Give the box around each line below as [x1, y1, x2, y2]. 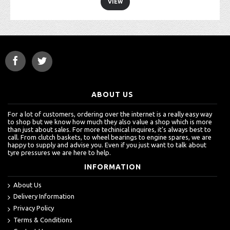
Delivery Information [13, 193, 74, 200]
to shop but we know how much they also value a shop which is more [8, 118, 212, 125]
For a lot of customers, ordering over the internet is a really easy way [8, 110, 212, 118]
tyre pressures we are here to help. [8, 148, 111, 156]
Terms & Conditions [13, 216, 72, 223]
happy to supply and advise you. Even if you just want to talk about [8, 141, 206, 148]
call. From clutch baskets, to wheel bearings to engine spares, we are [8, 133, 212, 141]
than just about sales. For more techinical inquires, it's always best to [8, 125, 211, 133]
